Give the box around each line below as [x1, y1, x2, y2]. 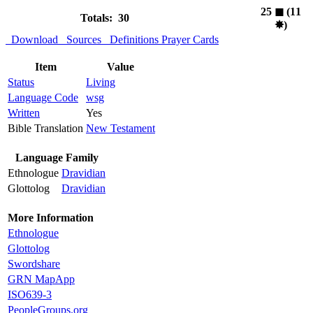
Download [6, 34, 58, 46]
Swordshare [8, 258, 60, 270]
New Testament [86, 122, 155, 135]
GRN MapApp [8, 273, 75, 286]
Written [8, 107, 40, 119]
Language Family [15, 152, 99, 164]
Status [8, 76, 34, 89]
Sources [61, 34, 101, 46]
